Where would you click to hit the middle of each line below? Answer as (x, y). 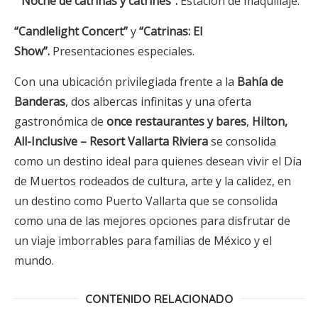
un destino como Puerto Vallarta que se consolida (146, 201)
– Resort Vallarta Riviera (144, 141)
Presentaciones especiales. (124, 51)
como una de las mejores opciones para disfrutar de (152, 220)
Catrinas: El (173, 31)
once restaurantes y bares (176, 121)
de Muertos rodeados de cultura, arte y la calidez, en (153, 181)
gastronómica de (60, 121)
